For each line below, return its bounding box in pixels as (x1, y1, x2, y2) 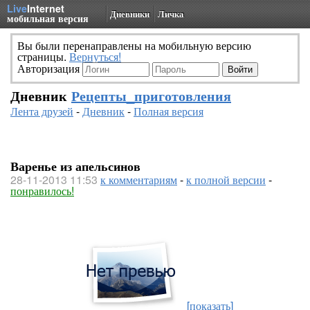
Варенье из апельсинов (10, 157, 140, 175)
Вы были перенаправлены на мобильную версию (17, 37, 251, 53)
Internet (27, 1, 64, 15)
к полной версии (186, 172, 266, 188)
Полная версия (134, 103, 203, 119)
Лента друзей (10, 103, 73, 119)
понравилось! (10, 183, 74, 199)
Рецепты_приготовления (71, 85, 231, 105)
